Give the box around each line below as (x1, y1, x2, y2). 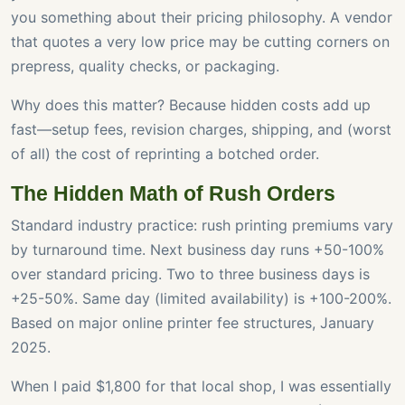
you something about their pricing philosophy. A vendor (11, 8, 392, 27)
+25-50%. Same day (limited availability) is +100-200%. (11, 289, 391, 308)
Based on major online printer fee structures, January (11, 314, 374, 333)
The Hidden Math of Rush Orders (11, 182, 335, 206)
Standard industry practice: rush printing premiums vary (11, 216, 393, 235)
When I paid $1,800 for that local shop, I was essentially (11, 377, 391, 396)
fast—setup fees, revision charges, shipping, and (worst (11, 120, 391, 139)
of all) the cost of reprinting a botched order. (11, 145, 319, 164)
